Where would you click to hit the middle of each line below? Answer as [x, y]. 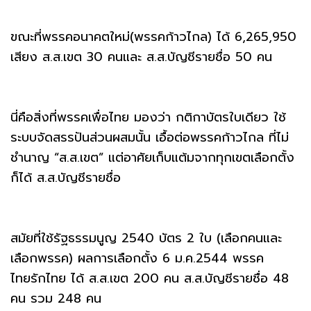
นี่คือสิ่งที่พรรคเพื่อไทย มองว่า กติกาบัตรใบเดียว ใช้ [148, 117]
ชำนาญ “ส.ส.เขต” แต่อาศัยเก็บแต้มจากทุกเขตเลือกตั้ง [152, 157]
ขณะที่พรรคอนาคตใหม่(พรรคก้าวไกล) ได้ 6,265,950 [153, 36]
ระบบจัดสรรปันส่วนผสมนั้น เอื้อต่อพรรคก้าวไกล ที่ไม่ [150, 137]
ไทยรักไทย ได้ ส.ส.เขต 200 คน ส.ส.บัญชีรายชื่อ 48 [150, 278]
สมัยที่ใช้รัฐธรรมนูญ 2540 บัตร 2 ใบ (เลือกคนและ [146, 238]
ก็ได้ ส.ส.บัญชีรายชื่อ [66, 177]
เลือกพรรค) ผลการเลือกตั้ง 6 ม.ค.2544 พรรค [137, 258]
